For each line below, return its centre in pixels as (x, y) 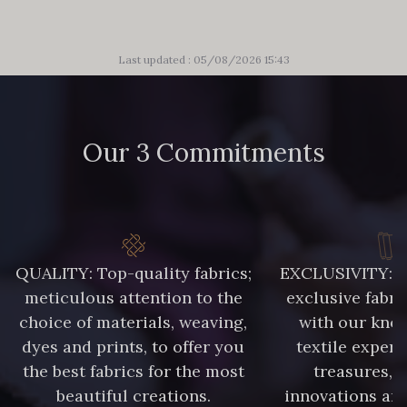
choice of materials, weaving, (134, 322)
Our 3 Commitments (203, 152)
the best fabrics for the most (133, 371)
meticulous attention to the (133, 297)
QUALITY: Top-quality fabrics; (133, 273)
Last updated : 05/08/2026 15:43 (203, 59)
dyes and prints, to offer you (134, 346)
